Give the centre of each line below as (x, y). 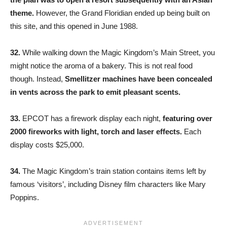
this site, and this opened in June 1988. (74, 26)
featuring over (186, 118)
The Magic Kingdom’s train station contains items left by (113, 171)
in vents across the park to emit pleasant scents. (95, 92)
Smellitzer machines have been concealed (139, 79)
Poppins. (25, 197)
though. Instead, (37, 79)
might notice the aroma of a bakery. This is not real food (101, 65)
